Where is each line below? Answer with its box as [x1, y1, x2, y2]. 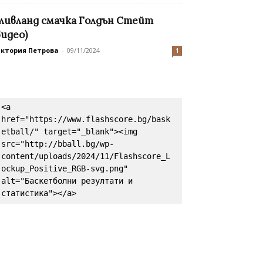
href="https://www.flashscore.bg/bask [1, 114, 170, 124]
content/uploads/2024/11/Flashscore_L [1, 151, 170, 161]
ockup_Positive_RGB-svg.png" [1, 164, 128, 174]
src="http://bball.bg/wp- [1, 139, 114, 149]
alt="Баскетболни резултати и [1, 176, 133, 186]
